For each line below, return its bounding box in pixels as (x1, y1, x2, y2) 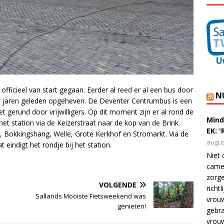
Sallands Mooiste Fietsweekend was (35, 191, 146, 200)
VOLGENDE (99, 179, 137, 189)
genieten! (117, 201, 146, 210)
